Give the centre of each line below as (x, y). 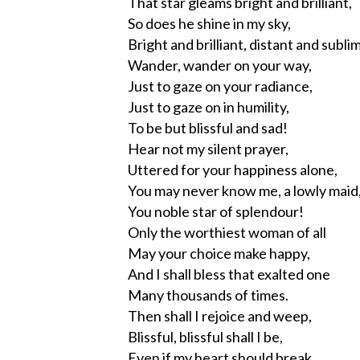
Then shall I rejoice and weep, (220, 315)
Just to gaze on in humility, (209, 106)
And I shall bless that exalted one (229, 274)
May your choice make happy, (219, 253)
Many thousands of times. (208, 295)
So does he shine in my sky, (209, 23)
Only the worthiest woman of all (227, 232)
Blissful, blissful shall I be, (205, 336)
